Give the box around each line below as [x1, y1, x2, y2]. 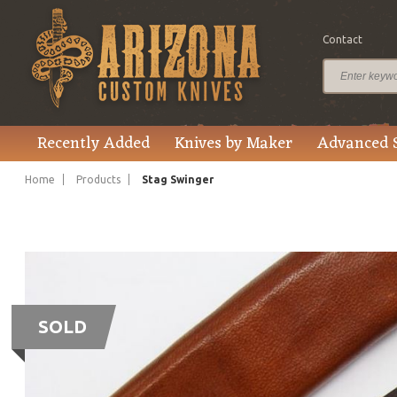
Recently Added [37, 129, 150, 158]
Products [76, 174, 121, 185]
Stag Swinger [139, 174, 214, 185]
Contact [322, 33, 362, 45]
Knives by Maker [175, 129, 292, 158]
